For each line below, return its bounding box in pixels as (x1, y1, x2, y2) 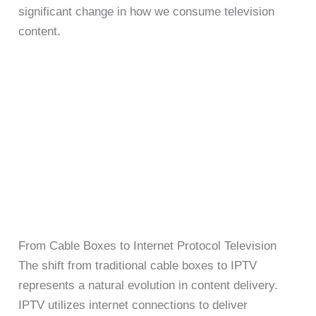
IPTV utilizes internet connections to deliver (18, 298, 248, 312)
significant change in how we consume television (18, 4, 275, 18)
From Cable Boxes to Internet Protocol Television (18, 239, 277, 253)
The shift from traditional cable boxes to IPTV (18, 259, 257, 273)
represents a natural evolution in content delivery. (18, 279, 279, 293)
